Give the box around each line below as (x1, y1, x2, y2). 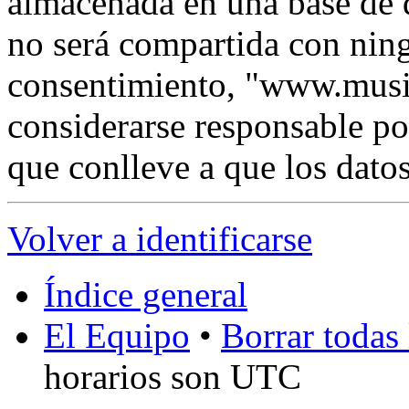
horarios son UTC (44, 356, 301, 396)
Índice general (44, 274, 247, 314)
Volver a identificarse (7, 218, 312, 258)
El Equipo (44, 315, 190, 355)
